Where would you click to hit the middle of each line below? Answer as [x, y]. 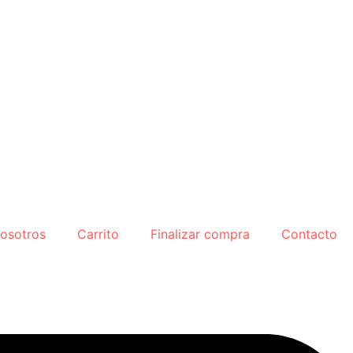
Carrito [98, 234]
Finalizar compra [200, 234]
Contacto [309, 234]
